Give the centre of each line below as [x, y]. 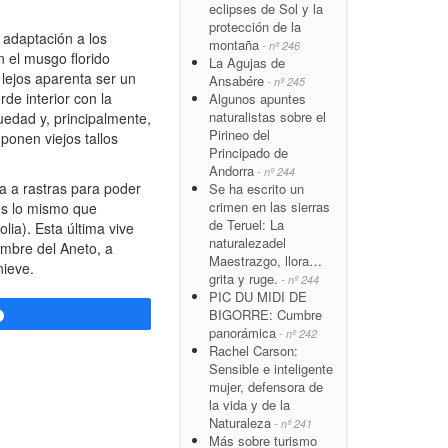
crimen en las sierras [269, 206]
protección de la [255, 26]
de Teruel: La [246, 224]
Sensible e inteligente [271, 368]
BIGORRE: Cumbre [265, 314]
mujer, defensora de [266, 386]
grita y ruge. [243, 278]
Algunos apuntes [257, 98]
